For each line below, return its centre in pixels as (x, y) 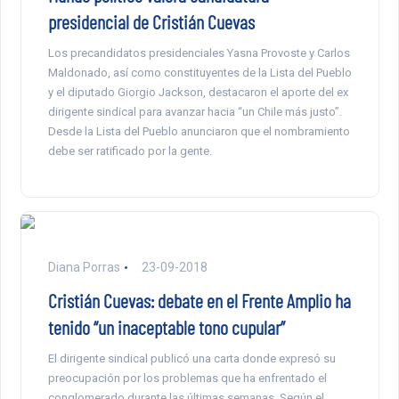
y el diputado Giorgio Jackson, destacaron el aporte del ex (198, 93)
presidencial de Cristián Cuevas (151, 22)
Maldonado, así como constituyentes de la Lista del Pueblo (199, 73)
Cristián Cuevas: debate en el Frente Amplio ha (199, 301)
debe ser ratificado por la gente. (130, 151)
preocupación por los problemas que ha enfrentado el (187, 379)
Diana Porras (84, 268)
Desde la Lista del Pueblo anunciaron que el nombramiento (199, 132)
